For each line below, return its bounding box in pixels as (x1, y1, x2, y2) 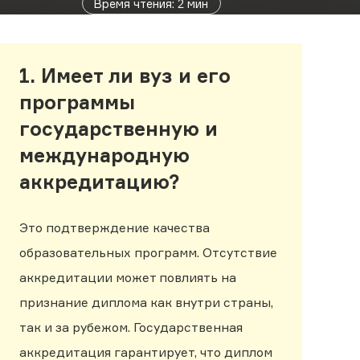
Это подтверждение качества (19, 219, 210, 235)
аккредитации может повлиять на (19, 269, 236, 285)
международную (19, 144, 190, 168)
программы (19, 91, 135, 115)
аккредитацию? (19, 170, 180, 194)
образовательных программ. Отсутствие (19, 244, 277, 260)
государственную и (19, 117, 218, 141)
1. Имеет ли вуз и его (19, 64, 231, 88)
